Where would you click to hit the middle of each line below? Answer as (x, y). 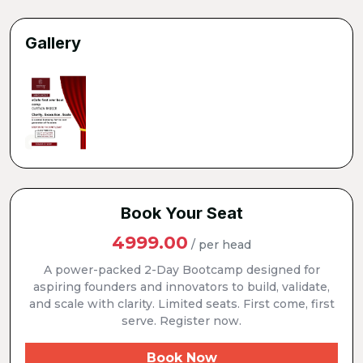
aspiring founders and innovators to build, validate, (181, 287)
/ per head (221, 245)
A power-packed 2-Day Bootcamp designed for (181, 270)
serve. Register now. (181, 321)
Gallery (53, 43)
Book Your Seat (181, 213)
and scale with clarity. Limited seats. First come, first (181, 304)
